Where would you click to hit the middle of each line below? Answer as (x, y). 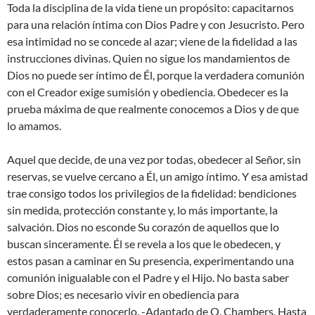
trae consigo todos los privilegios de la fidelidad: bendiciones (152, 193)
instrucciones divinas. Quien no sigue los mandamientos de (148, 58)
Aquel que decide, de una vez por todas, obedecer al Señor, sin (154, 160)
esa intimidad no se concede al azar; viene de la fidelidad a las (152, 41)
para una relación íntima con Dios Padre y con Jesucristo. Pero (156, 25)
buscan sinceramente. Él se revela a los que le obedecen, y (144, 244)
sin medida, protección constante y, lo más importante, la (142, 210)
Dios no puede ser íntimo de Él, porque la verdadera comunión (156, 75)
